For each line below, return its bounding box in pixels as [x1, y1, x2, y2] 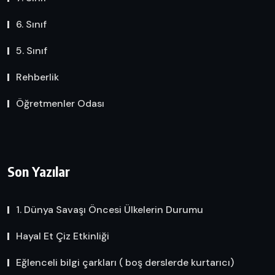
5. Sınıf [16, 44, 47, 57]
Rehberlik [16, 70, 59, 83]
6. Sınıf [16, 17, 47, 31]
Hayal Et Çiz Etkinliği [16, 230, 109, 243]
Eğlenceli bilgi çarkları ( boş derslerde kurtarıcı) [16, 256, 234, 269]
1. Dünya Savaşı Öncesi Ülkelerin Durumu [16, 203, 203, 217]
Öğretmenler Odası [16, 96, 104, 110]
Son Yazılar [7, 163, 70, 180]
